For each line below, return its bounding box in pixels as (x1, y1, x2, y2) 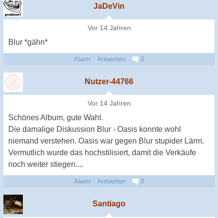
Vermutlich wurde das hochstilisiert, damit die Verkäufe (8, 148, 196, 157)
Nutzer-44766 (85, 77, 133, 86)
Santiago (92, 199, 126, 208)
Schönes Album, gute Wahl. (8, 113, 103, 122)
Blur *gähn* (8, 37, 48, 46)
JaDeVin (93, 1, 125, 10)
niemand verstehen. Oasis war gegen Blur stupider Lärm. (8, 136, 204, 145)
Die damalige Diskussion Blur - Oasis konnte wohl (8, 125, 181, 133)
